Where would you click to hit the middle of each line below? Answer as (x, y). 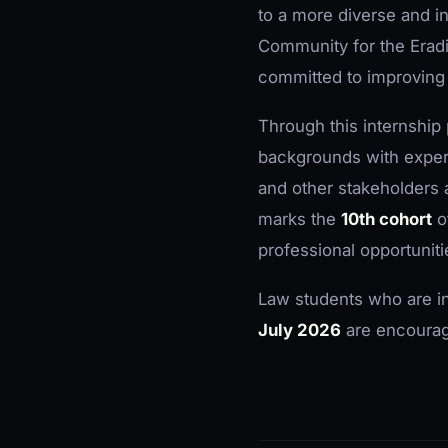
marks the (299, 218)
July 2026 (299, 329)
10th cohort (386, 218)
